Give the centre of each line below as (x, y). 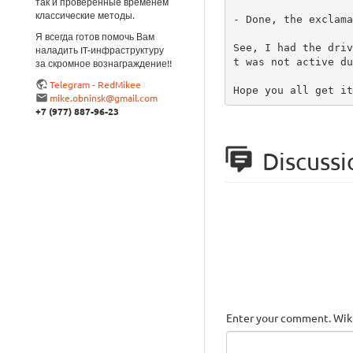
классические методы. (85, 15)
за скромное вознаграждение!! (104, 63)
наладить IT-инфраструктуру (100, 49)
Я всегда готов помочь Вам (95, 36)
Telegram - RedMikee (95, 84)
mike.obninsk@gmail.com (104, 97)
